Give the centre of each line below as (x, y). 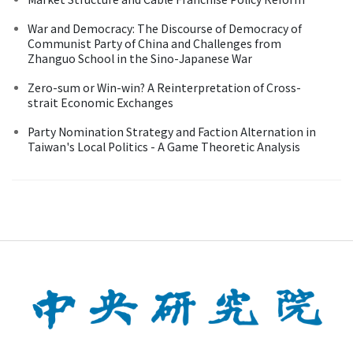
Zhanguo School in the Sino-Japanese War (140, 58)
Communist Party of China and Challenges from (154, 43)
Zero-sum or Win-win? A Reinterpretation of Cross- (164, 87)
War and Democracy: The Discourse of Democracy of (165, 28)
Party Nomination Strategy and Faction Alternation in (172, 131)
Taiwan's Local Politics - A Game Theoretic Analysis (164, 146)
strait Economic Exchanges (100, 102)
